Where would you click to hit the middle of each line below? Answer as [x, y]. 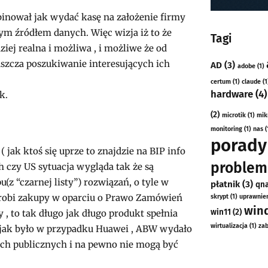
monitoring [227, 129]
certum [221, 82]
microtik [234, 115]
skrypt [220, 197]
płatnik [226, 185]
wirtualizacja [229, 226]
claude [252, 82]
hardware [232, 94]
